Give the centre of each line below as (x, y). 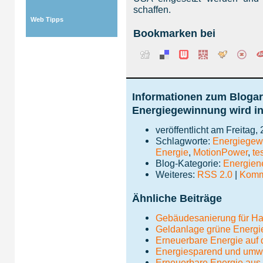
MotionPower (220, 152)
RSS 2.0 (215, 174)
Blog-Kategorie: (189, 163)
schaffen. (152, 9)
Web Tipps (47, 19)
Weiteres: (176, 174)
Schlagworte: (184, 141)
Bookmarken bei (174, 33)
